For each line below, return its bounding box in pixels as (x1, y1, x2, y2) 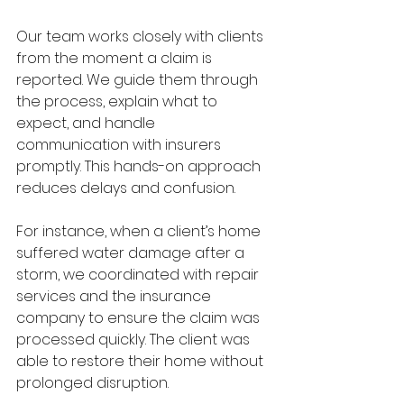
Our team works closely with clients (16, 26, 267, 48)
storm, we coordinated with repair (16, 264, 262, 286)
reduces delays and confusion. (16, 178, 235, 199)
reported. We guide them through (16, 69, 262, 91)
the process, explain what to (16, 91, 221, 113)
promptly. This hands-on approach (16, 156, 264, 178)
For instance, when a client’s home (16, 221, 264, 243)
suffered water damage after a (16, 243, 248, 264)
